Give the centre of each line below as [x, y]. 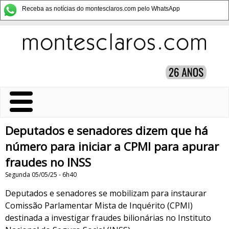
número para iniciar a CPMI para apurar [112, 146]
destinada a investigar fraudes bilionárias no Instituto [108, 218]
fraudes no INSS [48, 162]
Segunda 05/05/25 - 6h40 [41, 175]
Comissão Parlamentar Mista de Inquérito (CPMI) [99, 205]
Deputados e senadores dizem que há [107, 131]
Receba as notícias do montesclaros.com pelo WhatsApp [101, 9]
